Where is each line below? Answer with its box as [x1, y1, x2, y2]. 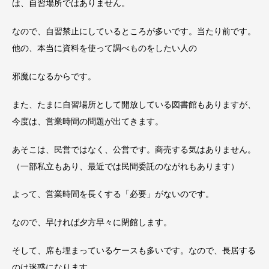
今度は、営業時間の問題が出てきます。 [12, 116, 163, 126]
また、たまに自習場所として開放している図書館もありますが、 [12, 99, 256, 109]
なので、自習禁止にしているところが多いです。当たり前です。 [12, 26, 256, 37]
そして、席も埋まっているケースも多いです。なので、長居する [12, 245, 256, 255]
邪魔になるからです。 [12, 71, 96, 81]
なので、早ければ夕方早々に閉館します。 [12, 217, 172, 228]
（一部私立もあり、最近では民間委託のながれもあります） [12, 161, 239, 171]
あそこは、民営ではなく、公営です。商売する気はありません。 [12, 144, 256, 154]
